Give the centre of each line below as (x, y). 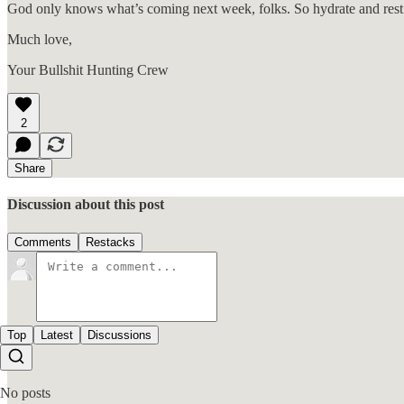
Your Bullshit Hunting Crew (88, 69)
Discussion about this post (86, 205)
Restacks (110, 242)
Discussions (119, 335)
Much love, (40, 39)
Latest (57, 335)
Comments (43, 242)
